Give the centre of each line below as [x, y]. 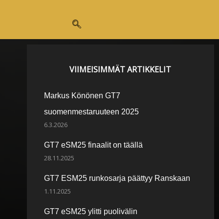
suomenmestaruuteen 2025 [91, 112]
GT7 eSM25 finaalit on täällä [93, 145]
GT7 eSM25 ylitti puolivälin [90, 211]
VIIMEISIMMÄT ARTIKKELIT [120, 69]
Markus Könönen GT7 [82, 96]
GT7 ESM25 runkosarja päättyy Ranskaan [117, 178]
